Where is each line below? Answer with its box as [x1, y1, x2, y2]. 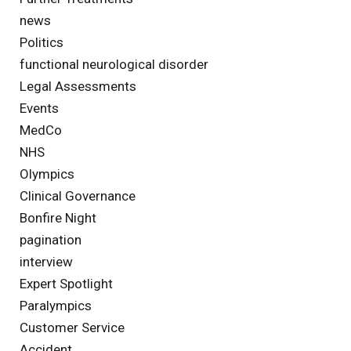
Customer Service [20, 319, 125, 335]
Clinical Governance [20, 187, 136, 204]
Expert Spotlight [20, 275, 113, 291]
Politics [20, 34, 63, 50]
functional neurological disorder [20, 56, 208, 72]
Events [20, 100, 59, 116]
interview [20, 253, 73, 270]
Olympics [20, 165, 74, 182]
